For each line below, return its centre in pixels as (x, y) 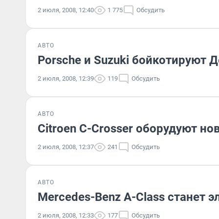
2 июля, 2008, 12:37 (66, 147)
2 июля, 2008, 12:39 (66, 78)
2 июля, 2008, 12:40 (66, 10)
